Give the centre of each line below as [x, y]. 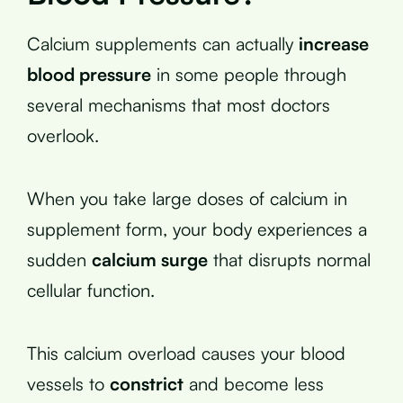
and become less [254, 383]
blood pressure [89, 74]
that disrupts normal [289, 259]
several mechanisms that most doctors [179, 104]
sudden [59, 259]
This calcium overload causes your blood [186, 353]
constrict [147, 383]
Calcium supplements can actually [163, 43]
